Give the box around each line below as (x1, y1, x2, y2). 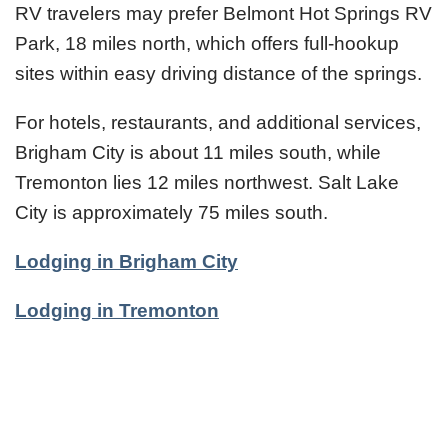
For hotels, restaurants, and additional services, (15, 112, 421, 134)
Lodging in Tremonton (15, 300, 219, 322)
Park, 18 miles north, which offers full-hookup (15, 33, 399, 55)
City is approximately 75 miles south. (15, 202, 328, 224)
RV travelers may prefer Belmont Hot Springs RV (15, 3, 432, 25)
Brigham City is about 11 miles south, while (15, 142, 381, 164)
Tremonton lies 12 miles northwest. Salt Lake (15, 172, 399, 194)
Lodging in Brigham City (15, 251, 238, 273)
